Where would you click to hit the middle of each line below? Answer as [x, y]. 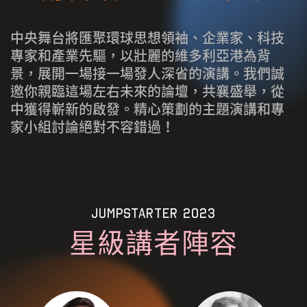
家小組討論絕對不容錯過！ [93, 127]
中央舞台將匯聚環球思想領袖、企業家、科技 [147, 38]
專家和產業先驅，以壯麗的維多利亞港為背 [140, 56]
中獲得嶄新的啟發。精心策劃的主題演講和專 [147, 109]
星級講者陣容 [153, 243]
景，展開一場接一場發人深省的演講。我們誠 [147, 74]
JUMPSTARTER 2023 [153, 213]
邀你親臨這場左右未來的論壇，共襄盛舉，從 [147, 91]
